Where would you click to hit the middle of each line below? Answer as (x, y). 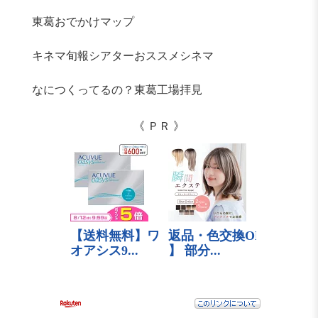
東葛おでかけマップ (83, 22)
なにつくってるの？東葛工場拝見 (117, 90)
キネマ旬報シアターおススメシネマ (123, 56)
